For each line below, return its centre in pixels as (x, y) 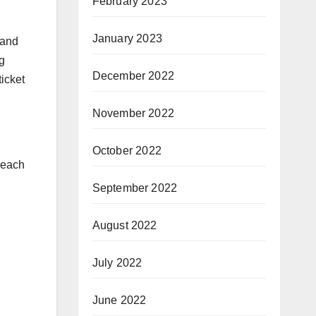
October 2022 (127, 150)
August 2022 (124, 225)
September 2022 (135, 188)
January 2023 (127, 38)
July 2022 (117, 262)
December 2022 (133, 75)
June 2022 (119, 300)
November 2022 (133, 113)
